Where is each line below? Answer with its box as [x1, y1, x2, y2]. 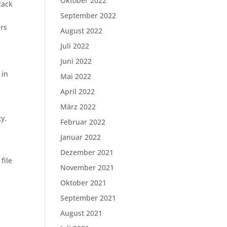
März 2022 [60, 102, 96, 111]
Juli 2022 [60, 41, 90, 51]
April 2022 [60, 87, 95, 96]
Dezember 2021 [60, 147, 114, 157]
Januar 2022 [60, 132, 101, 142]
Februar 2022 [60, 117, 106, 127]
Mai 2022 [60, 71, 92, 81]
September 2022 [60, 11, 117, 20]
